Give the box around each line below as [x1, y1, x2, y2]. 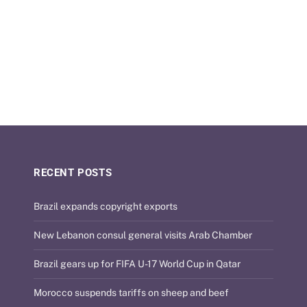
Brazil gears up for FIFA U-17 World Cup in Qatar [34, 258, 241, 269]
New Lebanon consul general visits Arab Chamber [34, 230, 252, 241]
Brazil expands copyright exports [34, 201, 177, 212]
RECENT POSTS [34, 167, 112, 179]
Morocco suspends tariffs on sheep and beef [34, 287, 229, 298]
